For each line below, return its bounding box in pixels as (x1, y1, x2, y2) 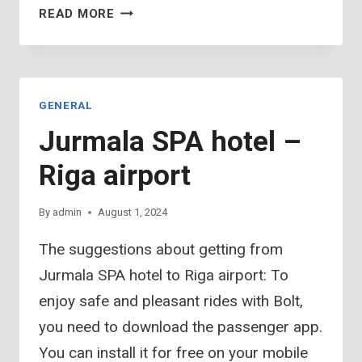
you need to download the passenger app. (39, 318, 322, 337)
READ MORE (39, 6, 115, 22)
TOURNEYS (113, 62, 184, 78)
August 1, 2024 (98, 206, 168, 219)
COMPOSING (113, 42, 194, 57)
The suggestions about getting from (39, 240, 283, 259)
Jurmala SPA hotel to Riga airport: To (39, 266, 288, 285)
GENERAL (39, 99, 92, 112)
